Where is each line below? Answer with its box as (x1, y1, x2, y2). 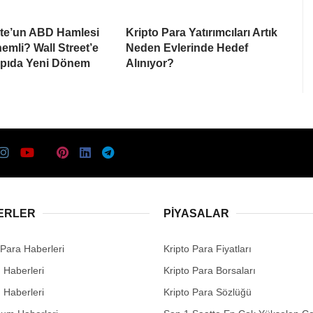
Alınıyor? (126, 57, 174, 69)
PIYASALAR (163, 207, 229, 219)
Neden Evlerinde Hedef (126, 41, 248, 54)
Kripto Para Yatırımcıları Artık (126, 26, 277, 38)
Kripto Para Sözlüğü (163, 286, 252, 298)
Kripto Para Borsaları (163, 264, 256, 276)
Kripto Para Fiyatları (163, 242, 252, 254)
